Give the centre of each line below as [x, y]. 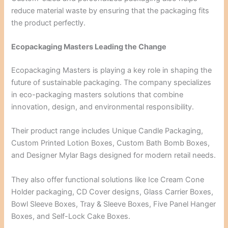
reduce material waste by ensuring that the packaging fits [110, 10]
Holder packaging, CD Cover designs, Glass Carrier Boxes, [112, 192]
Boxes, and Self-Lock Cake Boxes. [71, 216]
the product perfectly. [49, 23]
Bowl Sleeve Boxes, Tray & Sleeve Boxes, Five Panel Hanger [114, 204]
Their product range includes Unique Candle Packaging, [107, 131]
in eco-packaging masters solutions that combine [97, 95]
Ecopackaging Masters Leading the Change [89, 47]
